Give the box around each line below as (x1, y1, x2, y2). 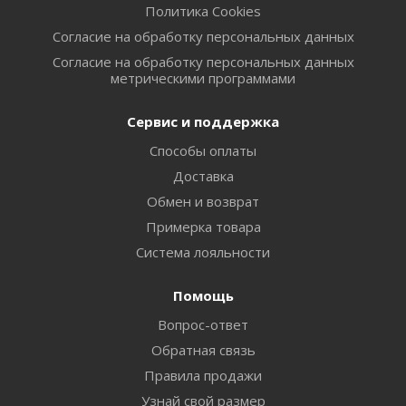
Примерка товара (145, 217, 261, 236)
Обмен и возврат (147, 191, 259, 210)
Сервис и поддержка (127, 111, 279, 130)
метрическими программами (111, 68, 295, 87)
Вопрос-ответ (158, 314, 248, 333)
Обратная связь (150, 340, 256, 359)
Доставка (172, 166, 234, 185)
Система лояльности (136, 242, 270, 261)
